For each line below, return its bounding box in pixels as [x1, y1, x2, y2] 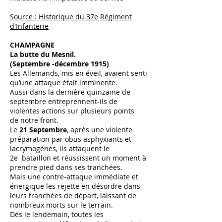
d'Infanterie [10, 21, 49, 31]
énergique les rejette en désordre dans [10, 181, 140, 191]
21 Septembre [19, 125, 67, 134]
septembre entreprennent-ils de [10, 97, 117, 106]
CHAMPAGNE [10, 40, 55, 50]
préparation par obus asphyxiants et [10, 134, 131, 144]
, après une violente [67, 125, 132, 134]
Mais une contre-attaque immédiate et [10, 172, 138, 181]
